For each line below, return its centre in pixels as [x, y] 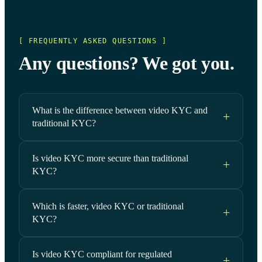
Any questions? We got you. [127, 63]
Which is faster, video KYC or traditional [108, 206]
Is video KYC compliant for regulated [102, 254]
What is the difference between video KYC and [120, 110]
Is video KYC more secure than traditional [110, 158]
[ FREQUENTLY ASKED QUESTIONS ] [93, 41]
